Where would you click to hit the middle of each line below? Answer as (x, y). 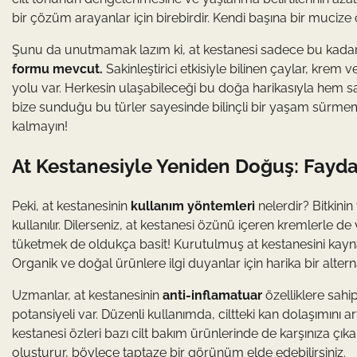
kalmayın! (40, 126)
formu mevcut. (57, 69)
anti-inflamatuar (212, 295)
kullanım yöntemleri (193, 206)
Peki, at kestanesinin (71, 206)
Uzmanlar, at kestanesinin (87, 295)
